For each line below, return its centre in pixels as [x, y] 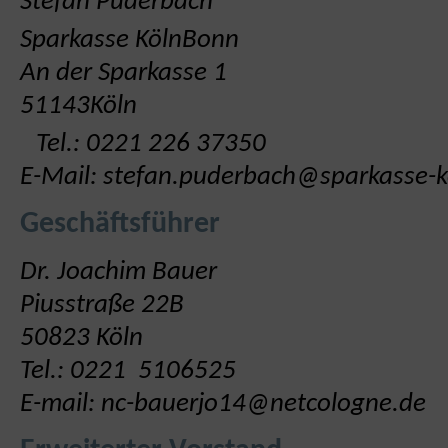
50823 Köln [81, 338]
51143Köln [78, 106]
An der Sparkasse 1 [123, 73]
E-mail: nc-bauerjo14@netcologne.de [223, 404]
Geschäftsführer [120, 224]
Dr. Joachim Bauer [118, 272]
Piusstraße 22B [102, 305]
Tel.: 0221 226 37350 [143, 144]
